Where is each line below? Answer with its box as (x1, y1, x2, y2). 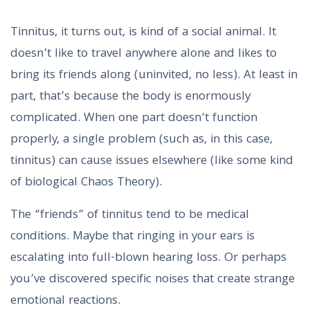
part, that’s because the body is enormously (10, 87, 250, 108)
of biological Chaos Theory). (10, 173, 162, 194)
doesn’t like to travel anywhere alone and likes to (10, 44, 277, 65)
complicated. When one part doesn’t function (10, 109, 257, 129)
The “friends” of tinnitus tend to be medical (10, 206, 249, 226)
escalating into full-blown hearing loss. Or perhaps (10, 248, 286, 269)
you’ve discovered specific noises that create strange (10, 270, 295, 291)
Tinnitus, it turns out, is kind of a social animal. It (10, 23, 276, 44)
